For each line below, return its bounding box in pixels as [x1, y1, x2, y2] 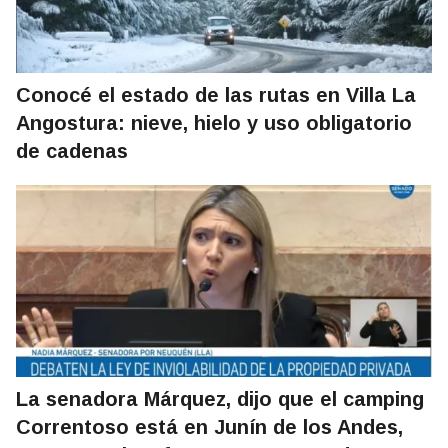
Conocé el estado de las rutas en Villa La [16, 84, 416, 107]
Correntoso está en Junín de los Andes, [16, 416, 403, 439]
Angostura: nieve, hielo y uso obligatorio [16, 112, 412, 135]
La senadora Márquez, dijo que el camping [16, 388, 424, 411]
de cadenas [16, 140, 128, 163]
